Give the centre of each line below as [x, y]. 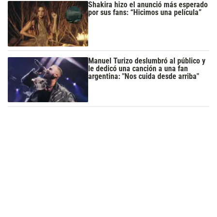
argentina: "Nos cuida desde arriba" [144, 76]
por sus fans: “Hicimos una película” [145, 13]
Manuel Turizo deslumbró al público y [147, 61]
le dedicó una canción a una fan [138, 68]
